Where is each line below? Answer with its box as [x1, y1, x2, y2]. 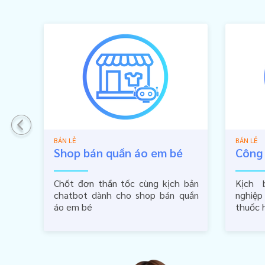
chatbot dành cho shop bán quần [54, 189, 199, 201]
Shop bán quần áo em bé [54, 145, 183, 160]
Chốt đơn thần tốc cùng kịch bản [54, 177, 199, 189]
